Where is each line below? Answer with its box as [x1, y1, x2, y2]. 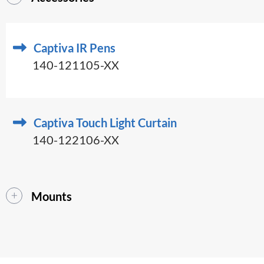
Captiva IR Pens [34, 40, 115, 55]
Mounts [31, 189, 72, 203]
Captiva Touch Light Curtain [34, 115, 177, 130]
